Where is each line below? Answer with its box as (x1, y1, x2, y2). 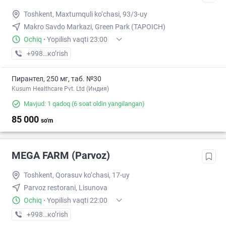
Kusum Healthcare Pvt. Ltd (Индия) (12, 85, 109, 93)
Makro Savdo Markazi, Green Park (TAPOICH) (24, 23, 165, 31)
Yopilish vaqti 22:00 (47, 196, 107, 205)
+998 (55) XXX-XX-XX (26, 49, 95, 58)
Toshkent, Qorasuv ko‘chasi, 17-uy (24, 171, 130, 180)
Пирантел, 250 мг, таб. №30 (12, 75, 101, 83)
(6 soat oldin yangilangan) (70, 100, 145, 108)
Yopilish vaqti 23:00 (47, 35, 107, 44)
